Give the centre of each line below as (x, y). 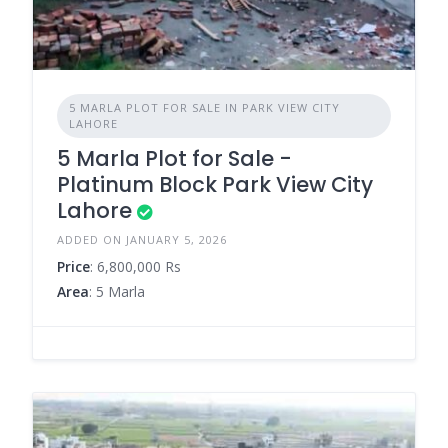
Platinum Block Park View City (215, 185)
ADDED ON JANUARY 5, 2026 (142, 240)
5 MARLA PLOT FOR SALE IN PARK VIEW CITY (204, 108)
